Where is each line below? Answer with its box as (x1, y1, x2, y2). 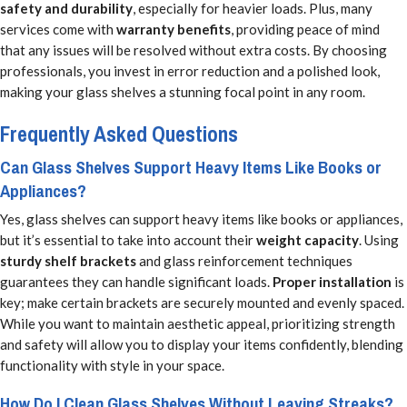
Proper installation (273, 273, 392, 290)
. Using (359, 231, 399, 248)
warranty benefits (116, 21, 231, 38)
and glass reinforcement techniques (136, 252, 352, 269)
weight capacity (256, 231, 359, 248)
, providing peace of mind (231, 21, 380, 38)
